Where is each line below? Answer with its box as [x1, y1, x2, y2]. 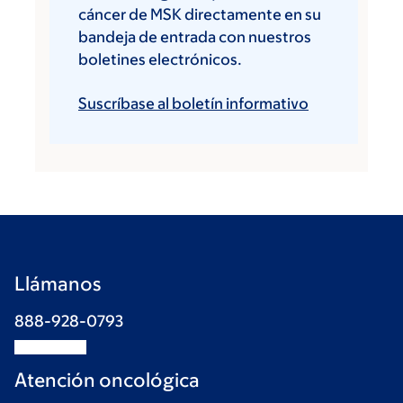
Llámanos [14, 273, 101, 295]
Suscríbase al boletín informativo [78, 94, 309, 112]
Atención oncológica [14, 369, 200, 391]
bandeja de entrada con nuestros [78, 28, 311, 46]
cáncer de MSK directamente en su [78, 5, 321, 23]
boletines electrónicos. [78, 50, 242, 68]
